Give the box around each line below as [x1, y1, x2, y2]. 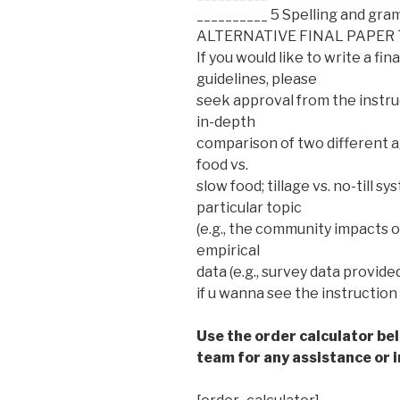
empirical [196, 241, 260, 259]
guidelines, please [196, 70, 317, 87]
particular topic [196, 198, 302, 216]
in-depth [196, 112, 255, 130]
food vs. [196, 155, 248, 173]
